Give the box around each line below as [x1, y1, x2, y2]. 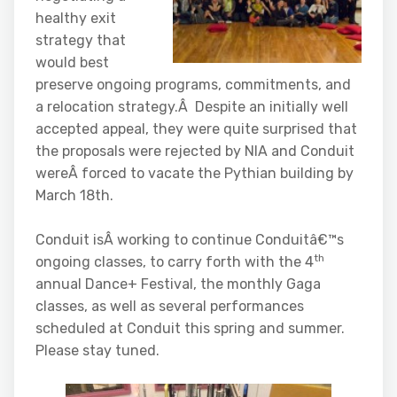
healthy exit [35, 10, 116, 27]
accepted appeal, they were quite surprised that [35, 121, 357, 137]
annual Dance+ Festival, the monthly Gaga [35, 276, 321, 292]
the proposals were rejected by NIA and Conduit [35, 143, 354, 160]
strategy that [35, 32, 126, 49]
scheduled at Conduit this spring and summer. [35, 320, 345, 337]
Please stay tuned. [35, 342, 160, 359]
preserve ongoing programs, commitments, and [35, 76, 351, 93]
